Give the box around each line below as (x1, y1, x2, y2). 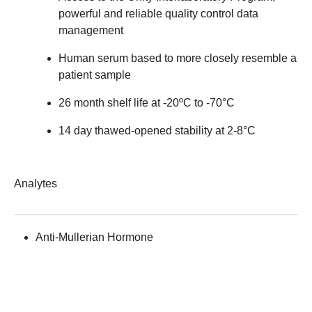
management (58, 24, 123, 36)
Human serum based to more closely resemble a (58, 52, 297, 64)
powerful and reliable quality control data (58, 7, 258, 19)
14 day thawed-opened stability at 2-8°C (58, 124, 256, 136)
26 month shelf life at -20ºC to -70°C (58, 96, 235, 109)
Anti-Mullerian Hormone (35, 231, 153, 243)
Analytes (14, 177, 57, 189)
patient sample (58, 68, 131, 81)
